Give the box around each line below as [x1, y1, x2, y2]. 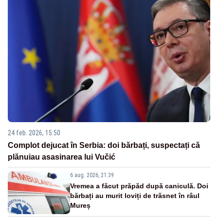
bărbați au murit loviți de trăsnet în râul [70, 192, 200, 200]
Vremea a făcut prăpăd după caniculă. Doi [70, 182, 208, 190]
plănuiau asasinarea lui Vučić [8, 153, 115, 162]
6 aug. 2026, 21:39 [70, 172, 114, 179]
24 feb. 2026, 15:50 [8, 129, 60, 137]
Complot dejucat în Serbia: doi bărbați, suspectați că [8, 141, 200, 150]
